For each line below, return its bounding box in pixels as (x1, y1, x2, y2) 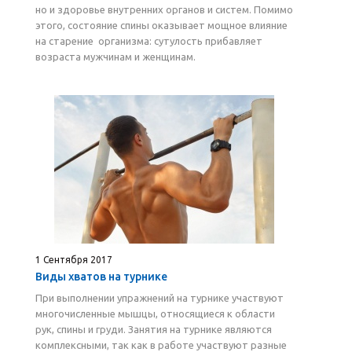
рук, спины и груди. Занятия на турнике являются (35, 324, 272, 335)
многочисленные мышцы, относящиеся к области (35, 308, 275, 319)
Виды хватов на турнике (35, 270, 167, 283)
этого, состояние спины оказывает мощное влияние (35, 20, 288, 31)
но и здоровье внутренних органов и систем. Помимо (35, 4, 293, 15)
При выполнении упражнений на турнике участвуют (35, 292, 284, 303)
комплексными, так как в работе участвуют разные (35, 339, 287, 350)
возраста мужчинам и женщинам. (35, 51, 196, 62)
